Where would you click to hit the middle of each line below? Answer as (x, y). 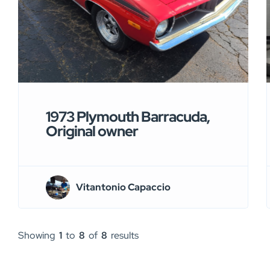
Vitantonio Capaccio (123, 187)
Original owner (92, 131)
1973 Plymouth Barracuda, (128, 117)
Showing (38, 236)
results (124, 236)
